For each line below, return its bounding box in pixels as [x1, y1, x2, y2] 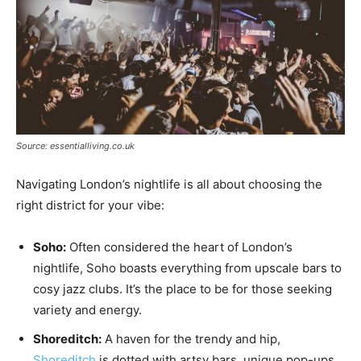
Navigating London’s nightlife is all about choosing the [16, 176, 322, 193]
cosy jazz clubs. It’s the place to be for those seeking [33, 281, 332, 297]
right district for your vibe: [16, 197, 164, 214]
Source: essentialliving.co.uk [16, 140, 135, 152]
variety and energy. [33, 302, 142, 318]
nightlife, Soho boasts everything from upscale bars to [33, 260, 342, 276]
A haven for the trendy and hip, [102, 331, 280, 347]
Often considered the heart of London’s [66, 239, 293, 255]
